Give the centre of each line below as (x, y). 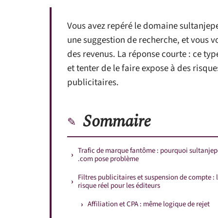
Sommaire (117, 122)
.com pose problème (108, 159)
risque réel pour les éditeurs (119, 186)
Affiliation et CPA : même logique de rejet (149, 204)
